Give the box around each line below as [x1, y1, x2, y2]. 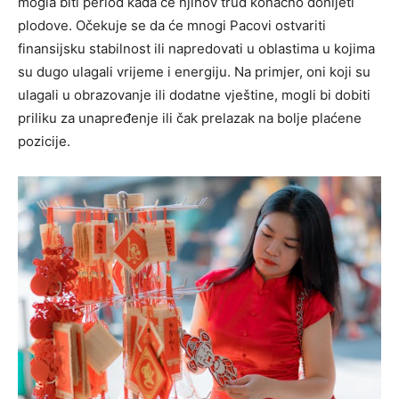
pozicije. [18, 132, 70, 150]
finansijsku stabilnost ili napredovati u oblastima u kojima [18, 39, 375, 57]
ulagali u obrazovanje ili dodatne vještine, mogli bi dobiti [18, 85, 370, 103]
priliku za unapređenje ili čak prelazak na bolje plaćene [18, 109, 362, 126]
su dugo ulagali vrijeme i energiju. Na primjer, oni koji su [18, 62, 370, 80]
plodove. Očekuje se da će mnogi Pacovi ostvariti [18, 16, 326, 34]
